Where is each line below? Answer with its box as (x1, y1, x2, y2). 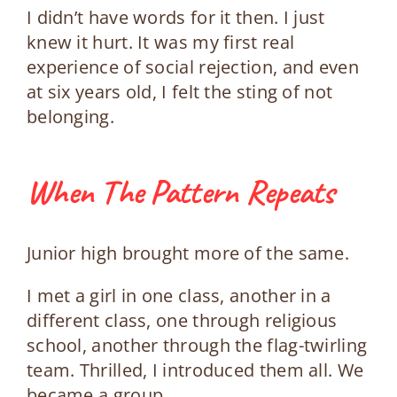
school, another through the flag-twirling (26, 332, 368, 357)
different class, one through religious (26, 307, 338, 332)
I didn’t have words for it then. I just (26, 4, 325, 29)
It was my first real (137, 29, 295, 54)
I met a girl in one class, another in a (26, 283, 331, 307)
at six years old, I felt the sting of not (26, 79, 333, 104)
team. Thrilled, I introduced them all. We (26, 357, 364, 382)
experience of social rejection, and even (26, 54, 359, 79)
